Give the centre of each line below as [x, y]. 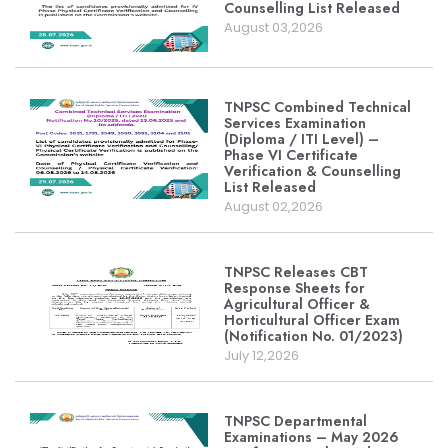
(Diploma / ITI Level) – [301, 139]
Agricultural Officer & [297, 304]
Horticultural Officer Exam [312, 320]
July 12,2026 [261, 355]
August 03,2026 [273, 27]
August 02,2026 [273, 206]
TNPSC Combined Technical [317, 107]
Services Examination [295, 123]
